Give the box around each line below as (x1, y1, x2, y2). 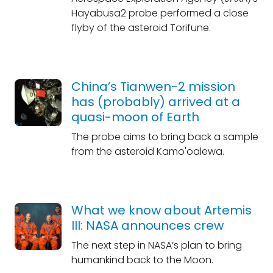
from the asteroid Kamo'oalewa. (71, 144, 224, 158)
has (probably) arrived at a (71, 93, 240, 110)
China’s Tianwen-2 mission (71, 78, 235, 95)
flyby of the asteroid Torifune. (71, 21, 211, 35)
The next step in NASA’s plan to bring (71, 238, 242, 252)
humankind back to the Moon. (71, 253, 213, 267)
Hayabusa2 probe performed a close (71, 6, 249, 20)
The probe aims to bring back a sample (71, 130, 258, 144)
